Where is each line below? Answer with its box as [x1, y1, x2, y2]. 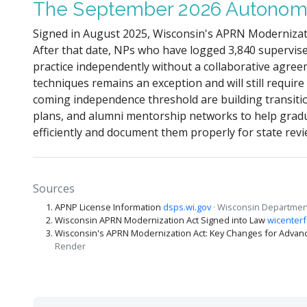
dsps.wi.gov [163, 200, 211, 213]
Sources [33, 180, 75, 196]
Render [55, 239, 86, 252]
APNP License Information [55, 200, 163, 213]
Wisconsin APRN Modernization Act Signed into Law [55, 213, 267, 226]
